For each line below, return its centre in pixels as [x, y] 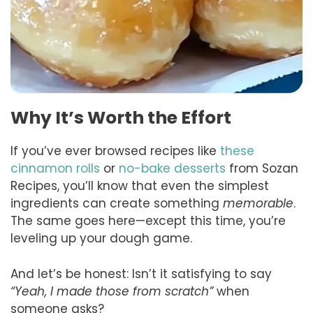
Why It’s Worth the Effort [121, 118]
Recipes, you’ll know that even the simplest [140, 186]
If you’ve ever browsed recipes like [115, 151]
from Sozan [262, 169]
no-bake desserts [172, 169]
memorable [258, 204]
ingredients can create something [117, 204]
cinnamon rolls [55, 169]
